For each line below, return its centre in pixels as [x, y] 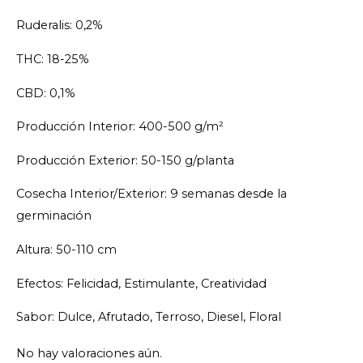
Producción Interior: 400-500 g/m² [120, 127]
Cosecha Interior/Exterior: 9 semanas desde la [152, 194]
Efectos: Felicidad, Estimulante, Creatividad [141, 283]
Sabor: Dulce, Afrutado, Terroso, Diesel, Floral [149, 317]
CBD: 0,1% [46, 93]
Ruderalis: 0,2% [60, 26]
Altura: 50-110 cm [66, 249]
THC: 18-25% [53, 60]
